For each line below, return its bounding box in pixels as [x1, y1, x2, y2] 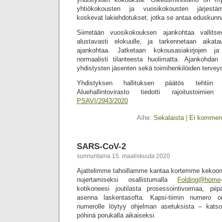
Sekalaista [154, 114, 184, 121]
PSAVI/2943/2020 [77, 97, 128, 105]
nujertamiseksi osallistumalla [77, 176, 177, 183]
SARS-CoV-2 [77, 141, 126, 151]
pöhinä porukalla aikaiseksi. [77, 212, 156, 219]
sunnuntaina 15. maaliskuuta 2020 [77, 153, 170, 160]
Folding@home [177, 176, 221, 183]
